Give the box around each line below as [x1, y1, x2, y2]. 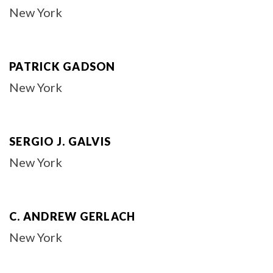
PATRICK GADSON [9, 60, 116, 73]
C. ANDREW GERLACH [9, 210, 136, 223]
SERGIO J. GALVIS [9, 135, 111, 148]
